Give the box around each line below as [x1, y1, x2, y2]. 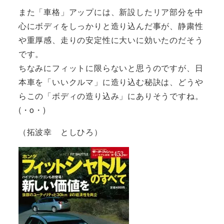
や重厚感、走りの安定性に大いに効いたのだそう [18, 34, 203, 46]
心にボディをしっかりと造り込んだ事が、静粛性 [18, 20, 203, 32]
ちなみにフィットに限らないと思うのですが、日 [18, 62, 203, 74]
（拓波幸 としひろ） [18, 126, 102, 138]
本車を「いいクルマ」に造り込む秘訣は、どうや [18, 76, 203, 88]
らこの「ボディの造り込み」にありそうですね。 [18, 90, 203, 102]
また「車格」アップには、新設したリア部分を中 [18, 6, 203, 18]
